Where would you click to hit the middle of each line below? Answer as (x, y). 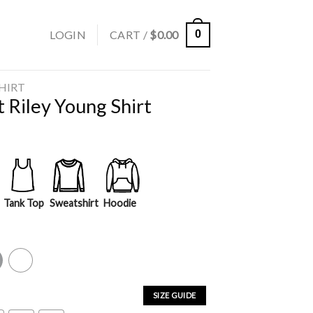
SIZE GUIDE (175, 295)
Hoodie (120, 203)
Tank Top (23, 203)
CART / (130, 35)
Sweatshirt (74, 203)
